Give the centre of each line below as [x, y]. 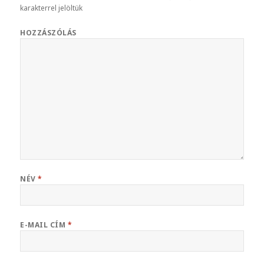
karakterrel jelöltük [52, 8]
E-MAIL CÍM [44, 225]
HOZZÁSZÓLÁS [48, 33]
